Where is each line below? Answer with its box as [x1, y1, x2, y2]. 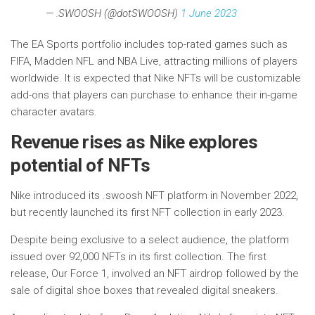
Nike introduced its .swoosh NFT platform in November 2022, [11, 189, 298, 202]
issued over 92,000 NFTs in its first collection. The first [11, 250, 266, 264]
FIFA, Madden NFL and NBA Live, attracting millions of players [11, 55, 297, 68]
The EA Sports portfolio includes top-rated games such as [11, 38, 288, 51]
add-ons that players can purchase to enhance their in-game [11, 89, 297, 102]
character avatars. [11, 105, 97, 119]
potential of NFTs [11, 155, 150, 176]
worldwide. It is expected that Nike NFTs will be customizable [11, 72, 301, 85]
